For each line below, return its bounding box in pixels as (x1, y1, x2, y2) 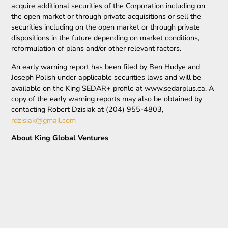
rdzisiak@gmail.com (11, 115, 76, 125)
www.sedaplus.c (20, 172, 74, 183)
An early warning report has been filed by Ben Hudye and (11, 61, 201, 72)
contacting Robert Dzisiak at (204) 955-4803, (11, 104, 164, 115)
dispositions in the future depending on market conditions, (11, 33, 200, 43)
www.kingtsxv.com (98, 161, 160, 172)
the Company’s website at (11, 161, 99, 172)
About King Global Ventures (11, 132, 109, 143)
